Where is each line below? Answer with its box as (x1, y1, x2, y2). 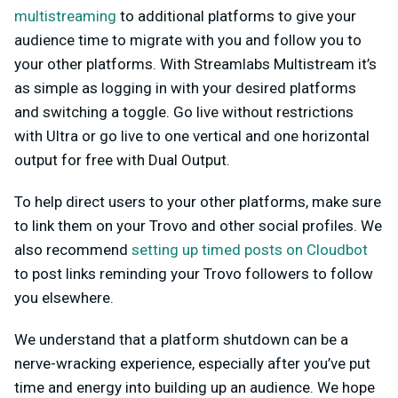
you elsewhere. (14, 289, 114, 307)
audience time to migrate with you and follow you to (14, 31, 362, 50)
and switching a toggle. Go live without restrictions (14, 103, 354, 122)
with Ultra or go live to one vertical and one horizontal (14, 127, 370, 146)
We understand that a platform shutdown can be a (14, 330, 348, 349)
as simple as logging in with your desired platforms (14, 79, 356, 98)
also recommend (14, 241, 131, 259)
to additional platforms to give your (116, 7, 356, 26)
